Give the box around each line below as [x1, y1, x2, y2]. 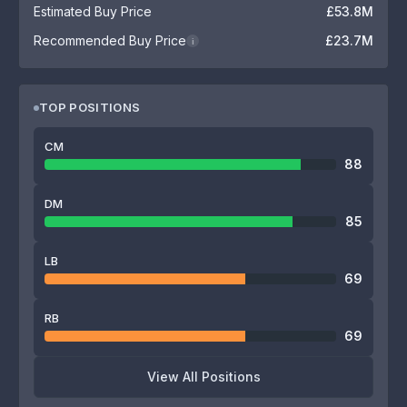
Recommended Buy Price [34, 33, 186, 48]
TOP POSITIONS [39, 100, 141, 114]
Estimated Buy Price [34, 4, 152, 19]
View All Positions [146, 369, 261, 384]
